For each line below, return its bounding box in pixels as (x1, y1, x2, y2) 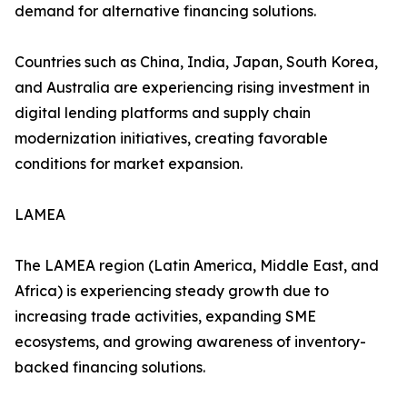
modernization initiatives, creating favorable (15, 129, 328, 148)
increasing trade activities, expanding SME (15, 307, 316, 326)
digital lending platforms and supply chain (15, 104, 311, 123)
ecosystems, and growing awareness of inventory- (15, 333, 366, 352)
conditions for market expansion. (15, 154, 243, 174)
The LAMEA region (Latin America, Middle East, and (15, 256, 379, 275)
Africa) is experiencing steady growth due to (15, 282, 329, 301)
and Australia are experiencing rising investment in (15, 78, 370, 97)
